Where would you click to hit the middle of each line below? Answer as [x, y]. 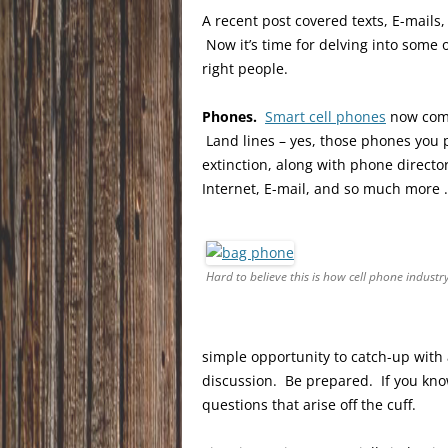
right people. [245, 68]
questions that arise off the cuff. [309, 404]
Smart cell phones [325, 116]
